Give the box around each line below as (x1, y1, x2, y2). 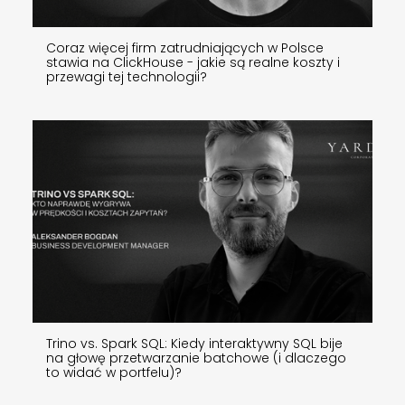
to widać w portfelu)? (46, 363, 182, 382)
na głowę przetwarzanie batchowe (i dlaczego (46, 349, 346, 368)
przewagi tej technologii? (46, 68, 207, 87)
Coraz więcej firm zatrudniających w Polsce (46, 39, 324, 58)
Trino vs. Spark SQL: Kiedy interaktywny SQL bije (46, 334, 343, 353)
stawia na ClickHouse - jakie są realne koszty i (46, 53, 340, 72)
